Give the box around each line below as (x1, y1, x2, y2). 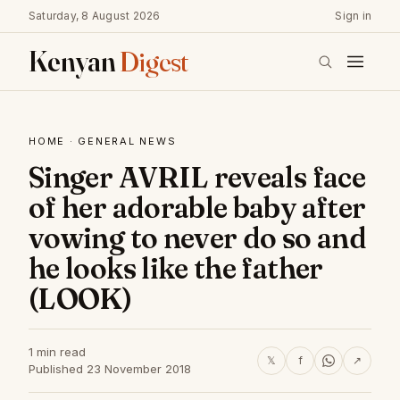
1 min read (29, 345, 86, 359)
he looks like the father (29, 251, 323, 286)
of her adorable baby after (29, 190, 366, 225)
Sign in (335, 9, 371, 22)
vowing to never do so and (29, 221, 366, 255)
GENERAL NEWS (78, 135, 177, 147)
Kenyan (29, 44, 120, 79)
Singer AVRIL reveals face (29, 160, 365, 195)
